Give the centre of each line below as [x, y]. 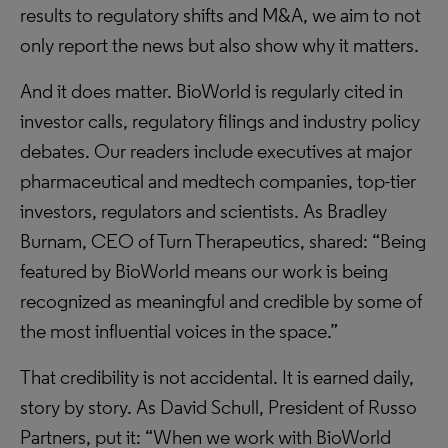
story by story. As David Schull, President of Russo [218, 407]
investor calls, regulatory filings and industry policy [220, 121]
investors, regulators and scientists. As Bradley [203, 211]
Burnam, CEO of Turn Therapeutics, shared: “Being [223, 241]
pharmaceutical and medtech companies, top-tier [218, 181]
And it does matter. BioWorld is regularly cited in [211, 91]
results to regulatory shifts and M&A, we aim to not [220, 15]
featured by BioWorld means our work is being [204, 271]
